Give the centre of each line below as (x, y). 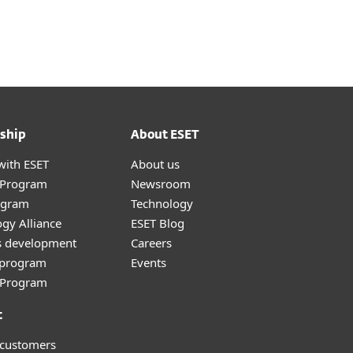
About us (155, 164)
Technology (162, 203)
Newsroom (161, 184)
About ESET (165, 135)
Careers (151, 243)
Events (149, 262)
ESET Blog (158, 223)
